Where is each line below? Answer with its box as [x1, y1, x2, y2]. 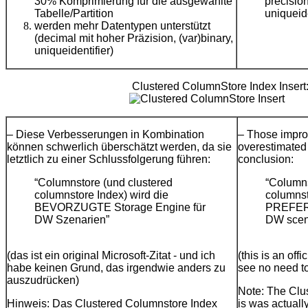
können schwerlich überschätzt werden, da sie [7, 141, 232, 153]
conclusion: [238, 153, 294, 166]
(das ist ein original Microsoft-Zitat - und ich [7, 250, 215, 262]
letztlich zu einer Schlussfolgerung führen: [7, 153, 210, 166]
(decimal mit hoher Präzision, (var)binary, [34, 32, 233, 45]
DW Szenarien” [34, 214, 109, 226]
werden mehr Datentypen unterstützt [34, 20, 210, 32]
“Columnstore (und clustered [34, 177, 173, 189]
